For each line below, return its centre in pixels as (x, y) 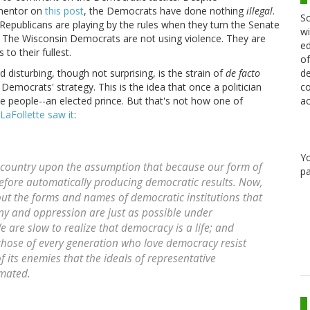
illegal (259, 11)
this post (64, 11)
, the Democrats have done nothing (165, 11)
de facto (243, 73)
